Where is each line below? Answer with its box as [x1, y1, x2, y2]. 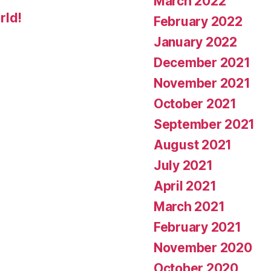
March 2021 [154, 198, 225, 214]
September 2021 [154, 116, 255, 132]
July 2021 [154, 157, 213, 173]
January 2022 [154, 34, 237, 50]
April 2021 [154, 178, 217, 194]
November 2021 [154, 75, 250, 91]
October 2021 [154, 96, 237, 111]
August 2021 [154, 137, 232, 152]
